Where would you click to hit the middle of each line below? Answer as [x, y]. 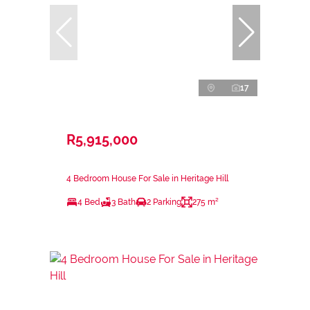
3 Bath [124, 202]
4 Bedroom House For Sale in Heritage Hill [147, 178]
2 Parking [164, 202]
